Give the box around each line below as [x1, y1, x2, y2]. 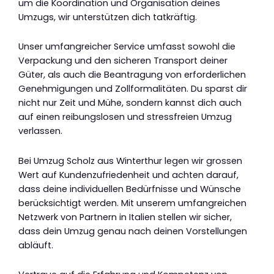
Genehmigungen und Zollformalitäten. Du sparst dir [18, 83, 247, 95]
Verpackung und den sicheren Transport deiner [18, 54, 228, 67]
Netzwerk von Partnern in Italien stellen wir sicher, [18, 210, 232, 223]
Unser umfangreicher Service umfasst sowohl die [18, 40, 235, 53]
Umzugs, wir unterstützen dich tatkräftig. [18, 10, 197, 23]
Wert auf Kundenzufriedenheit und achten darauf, [18, 168, 239, 181]
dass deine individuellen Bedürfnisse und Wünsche [18, 182, 241, 195]
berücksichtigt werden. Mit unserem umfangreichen [18, 196, 246, 209]
